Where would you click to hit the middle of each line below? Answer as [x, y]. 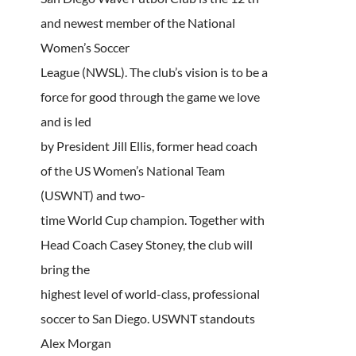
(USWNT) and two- [93, 195]
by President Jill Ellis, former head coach [149, 145]
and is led [66, 121]
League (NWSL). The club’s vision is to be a [154, 72]
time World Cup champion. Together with [152, 219]
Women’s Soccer [85, 47]
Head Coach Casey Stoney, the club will [146, 244]
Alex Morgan [75, 342]
